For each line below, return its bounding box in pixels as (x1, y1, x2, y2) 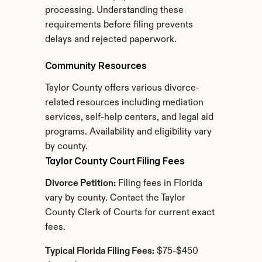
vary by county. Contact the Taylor (44, 194, 185, 203)
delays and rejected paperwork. (44, 35, 177, 44)
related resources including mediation (44, 98, 204, 108)
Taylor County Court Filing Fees (44, 155, 185, 167)
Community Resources (44, 60, 147, 71)
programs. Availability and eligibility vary (44, 127, 212, 137)
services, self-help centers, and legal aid (44, 113, 213, 122)
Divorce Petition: (44, 179, 116, 188)
